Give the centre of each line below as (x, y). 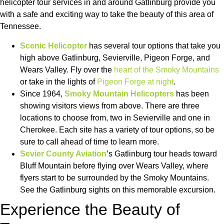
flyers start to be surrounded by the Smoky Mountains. (114, 177)
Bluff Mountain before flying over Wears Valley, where (114, 165)
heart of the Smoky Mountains (166, 69)
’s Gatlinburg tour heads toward (162, 153)
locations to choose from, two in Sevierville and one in (115, 117)
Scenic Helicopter (53, 45)
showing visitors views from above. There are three (110, 105)
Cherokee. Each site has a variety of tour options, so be (117, 129)
